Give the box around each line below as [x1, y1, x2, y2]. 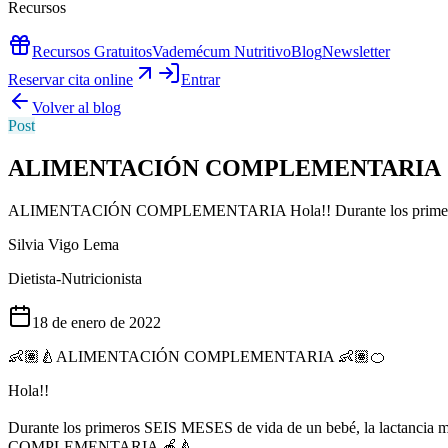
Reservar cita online [8, 71, 133, 89]
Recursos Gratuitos [32, 43, 152, 61]
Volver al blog [32, 99, 121, 117]
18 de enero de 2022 [32, 313, 161, 331]
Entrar [181, 71, 220, 89]
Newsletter [322, 43, 390, 61]
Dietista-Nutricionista [8, 269, 142, 287]
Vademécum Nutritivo [152, 43, 291, 61]
